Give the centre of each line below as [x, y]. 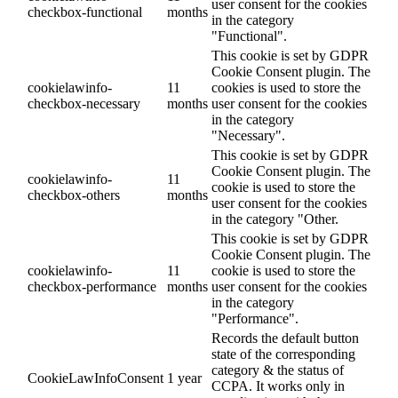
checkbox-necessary [84, 103]
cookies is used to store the [286, 87]
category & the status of [278, 370]
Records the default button [285, 338]
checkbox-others [74, 195]
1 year [184, 378]
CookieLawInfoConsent [96, 378]
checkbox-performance [92, 286]
